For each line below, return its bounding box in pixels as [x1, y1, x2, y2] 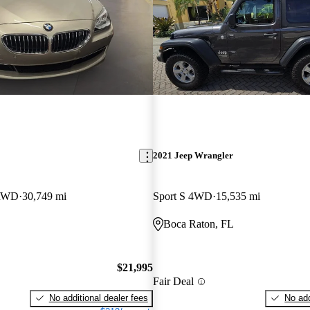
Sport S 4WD [152, 190, 212, 203]
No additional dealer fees [48, 292, 148, 303]
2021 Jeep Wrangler [152, 150, 233, 161]
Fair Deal [152, 275, 194, 288]
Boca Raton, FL [163, 218, 234, 230]
